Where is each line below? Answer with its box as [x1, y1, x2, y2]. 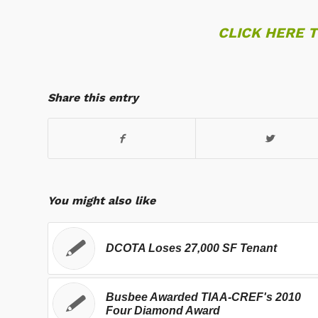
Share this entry [48, 90, 138, 104]
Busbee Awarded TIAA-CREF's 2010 [106, 290, 301, 303]
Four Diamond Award [106, 304, 220, 317]
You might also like [48, 193, 155, 207]
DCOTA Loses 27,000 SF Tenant [106, 241, 277, 254]
